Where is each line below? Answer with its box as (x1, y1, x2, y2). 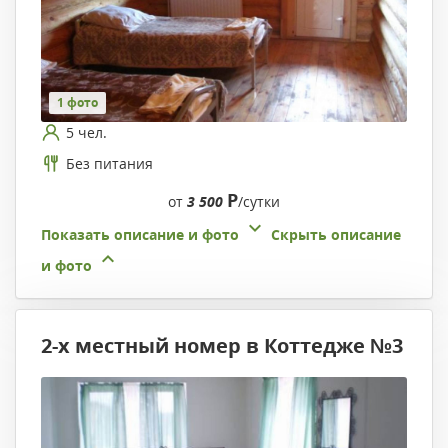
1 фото (57, 94, 98, 112)
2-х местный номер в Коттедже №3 (41, 332, 403, 360)
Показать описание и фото (41, 225, 239, 245)
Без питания (66, 153, 153, 173)
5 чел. (66, 122, 107, 142)
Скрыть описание (271, 225, 401, 245)
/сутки (238, 192, 280, 212)
